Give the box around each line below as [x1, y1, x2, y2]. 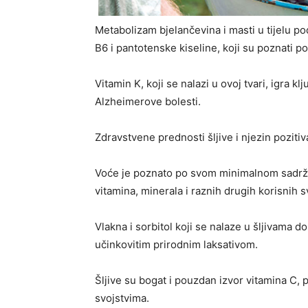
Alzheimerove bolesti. [95, 94, 201, 108]
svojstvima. [95, 291, 149, 305]
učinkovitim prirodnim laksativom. [95, 237, 258, 251]
